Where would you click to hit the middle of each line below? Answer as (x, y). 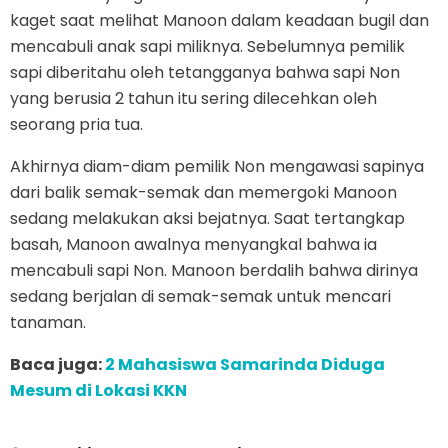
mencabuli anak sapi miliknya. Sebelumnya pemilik (207, 46)
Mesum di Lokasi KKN (98, 390)
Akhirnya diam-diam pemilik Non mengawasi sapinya (217, 166)
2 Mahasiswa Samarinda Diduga (245, 364)
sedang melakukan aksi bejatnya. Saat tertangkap (207, 218)
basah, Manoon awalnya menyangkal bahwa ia (193, 244)
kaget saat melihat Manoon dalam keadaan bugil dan (219, 20)
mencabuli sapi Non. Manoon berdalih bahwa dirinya (214, 270)
